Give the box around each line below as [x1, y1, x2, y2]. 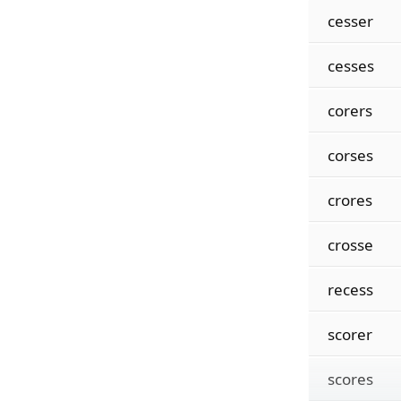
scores [327, 369, 373, 389]
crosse [327, 235, 373, 255]
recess [327, 279, 373, 300]
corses [327, 145, 373, 166]
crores [327, 190, 372, 210]
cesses [327, 55, 374, 76]
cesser [327, 11, 373, 31]
